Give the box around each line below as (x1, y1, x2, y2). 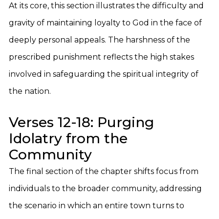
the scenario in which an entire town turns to (9, 201, 184, 210)
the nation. (9, 87, 51, 96)
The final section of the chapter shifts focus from (9, 167, 198, 176)
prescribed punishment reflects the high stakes (9, 52, 194, 62)
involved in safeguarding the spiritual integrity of (9, 69, 198, 79)
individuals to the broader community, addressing (9, 184, 202, 193)
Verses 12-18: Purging (9, 114, 154, 131)
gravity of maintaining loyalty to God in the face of (9, 18, 202, 27)
